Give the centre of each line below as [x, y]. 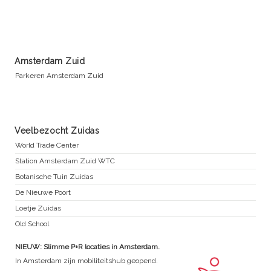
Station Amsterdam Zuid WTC [65, 161]
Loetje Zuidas [38, 208]
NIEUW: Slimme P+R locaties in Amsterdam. [87, 247]
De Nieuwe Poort [43, 193]
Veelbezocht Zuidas [57, 131]
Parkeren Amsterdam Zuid [59, 76]
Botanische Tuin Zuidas [54, 177]
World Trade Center [47, 145]
